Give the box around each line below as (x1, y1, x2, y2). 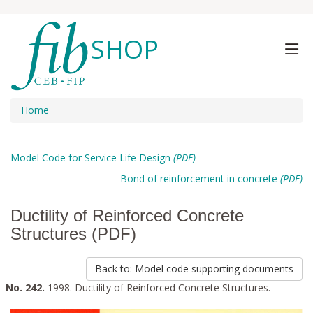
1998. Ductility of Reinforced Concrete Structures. (44, 281, 270, 294)
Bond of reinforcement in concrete (120, 172, 280, 185)
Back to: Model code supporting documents (95, 262, 293, 275)
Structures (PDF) (10, 224, 136, 243)
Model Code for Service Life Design (10, 151, 173, 164)
